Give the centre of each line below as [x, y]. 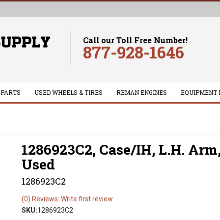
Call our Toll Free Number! [136, 40]
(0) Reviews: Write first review [67, 199]
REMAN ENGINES [141, 92]
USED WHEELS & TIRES [68, 92]
